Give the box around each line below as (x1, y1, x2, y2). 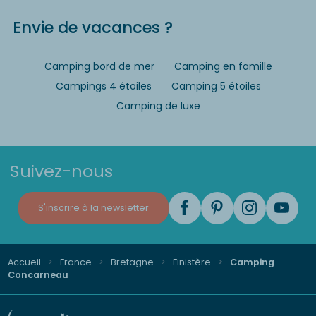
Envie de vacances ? (12, 16, 173, 39)
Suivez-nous (10, 159, 113, 183)
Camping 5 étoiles (171, 79, 261, 93)
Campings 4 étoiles (55, 79, 152, 93)
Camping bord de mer (44, 59, 154, 73)
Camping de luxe (116, 99, 200, 113)
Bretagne (110, 256, 154, 268)
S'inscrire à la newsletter (37, 201, 149, 214)
